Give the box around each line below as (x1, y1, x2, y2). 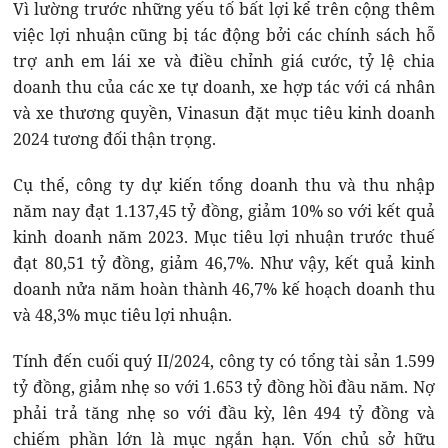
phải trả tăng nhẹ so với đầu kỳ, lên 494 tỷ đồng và (13, 402, 435, 425)
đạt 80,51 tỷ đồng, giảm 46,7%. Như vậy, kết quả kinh (13, 252, 435, 275)
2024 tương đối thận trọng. (13, 128, 217, 151)
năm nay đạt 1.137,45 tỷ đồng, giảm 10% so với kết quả (13, 200, 435, 223)
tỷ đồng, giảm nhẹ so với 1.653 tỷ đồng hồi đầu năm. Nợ (13, 376, 435, 399)
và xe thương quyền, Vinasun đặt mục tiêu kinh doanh (13, 102, 435, 125)
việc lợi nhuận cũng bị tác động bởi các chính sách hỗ (13, 24, 435, 47)
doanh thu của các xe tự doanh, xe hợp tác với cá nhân (13, 76, 435, 99)
